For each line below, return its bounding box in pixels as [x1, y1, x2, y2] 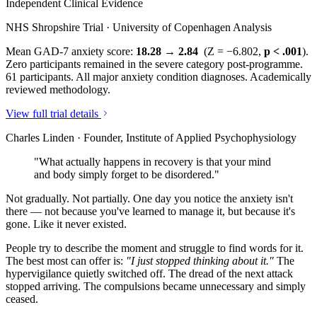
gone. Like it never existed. [6, 217, 127, 230]
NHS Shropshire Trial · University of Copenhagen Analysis [6, 21, 272, 33]
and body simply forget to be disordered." [34, 168, 219, 180]
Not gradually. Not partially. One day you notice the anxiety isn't [6, 192, 293, 204]
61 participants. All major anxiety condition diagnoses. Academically [6, 70, 311, 83]
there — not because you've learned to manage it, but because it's [6, 204, 295, 217]
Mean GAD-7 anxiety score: [6, 45, 136, 57]
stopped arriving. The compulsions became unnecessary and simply [6, 279, 306, 292]
